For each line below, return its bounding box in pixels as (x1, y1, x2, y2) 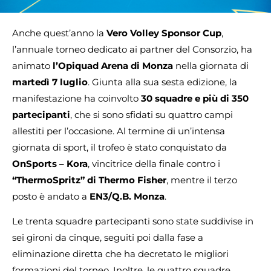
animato (12, 60, 53, 71)
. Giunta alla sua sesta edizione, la (88, 76, 237, 88)
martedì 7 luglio (12, 76, 88, 88)
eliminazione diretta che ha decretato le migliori (12, 248, 229, 260)
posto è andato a (12, 191, 90, 202)
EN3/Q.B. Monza (90, 191, 165, 202)
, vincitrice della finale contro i (88, 158, 220, 169)
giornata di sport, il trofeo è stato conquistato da (12, 142, 227, 153)
